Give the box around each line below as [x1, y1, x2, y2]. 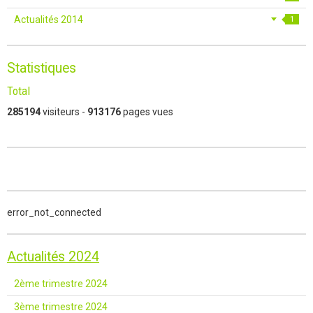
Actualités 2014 [14, 13, 83, 25]
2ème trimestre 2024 [14, 277, 108, 289]
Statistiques [7, 59, 76, 76]
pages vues [121, 105, 173, 117]
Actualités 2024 [7, 248, 99, 265]
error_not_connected [7, 206, 101, 218]
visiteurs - [41, 105, 87, 117]
